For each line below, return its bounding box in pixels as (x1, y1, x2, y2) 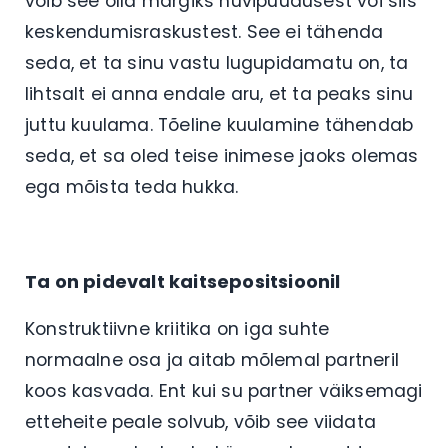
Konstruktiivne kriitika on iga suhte (25, 316, 330, 341)
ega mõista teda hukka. (25, 174, 244, 199)
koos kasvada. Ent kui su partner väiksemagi (25, 378, 423, 403)
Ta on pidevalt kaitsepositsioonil (25, 268, 341, 294)
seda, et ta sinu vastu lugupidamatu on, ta (25, 50, 409, 75)
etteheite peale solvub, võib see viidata (25, 409, 377, 434)
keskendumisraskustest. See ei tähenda (25, 19, 384, 44)
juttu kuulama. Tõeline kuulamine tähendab (25, 112, 414, 137)
